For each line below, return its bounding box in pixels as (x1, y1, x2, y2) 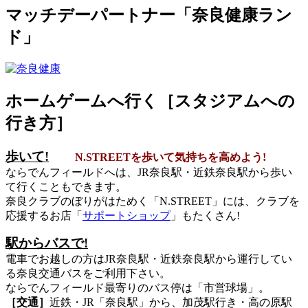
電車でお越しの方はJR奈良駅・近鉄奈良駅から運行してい (5, 253, 292, 265)
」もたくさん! (170, 210, 240, 222)
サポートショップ (82, 210, 170, 222)
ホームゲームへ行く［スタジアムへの (5, 92, 295, 111)
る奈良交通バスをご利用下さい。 (5, 267, 170, 280)
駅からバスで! (5, 236, 88, 251)
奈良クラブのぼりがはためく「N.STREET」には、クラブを (5, 195, 300, 208)
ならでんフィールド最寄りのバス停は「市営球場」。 (5, 282, 269, 294)
